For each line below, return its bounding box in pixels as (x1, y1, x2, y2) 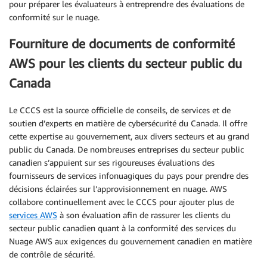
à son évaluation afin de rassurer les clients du (57, 209, 231, 220)
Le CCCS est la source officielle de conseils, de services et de (9, 104, 231, 115)
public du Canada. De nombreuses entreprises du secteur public (9, 144, 244, 154)
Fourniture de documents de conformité (9, 36, 235, 52)
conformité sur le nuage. (9, 11, 100, 22)
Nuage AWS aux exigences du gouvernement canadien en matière (9, 235, 252, 246)
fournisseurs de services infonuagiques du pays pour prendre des (9, 170, 249, 181)
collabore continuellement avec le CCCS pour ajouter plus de (9, 196, 234, 207)
